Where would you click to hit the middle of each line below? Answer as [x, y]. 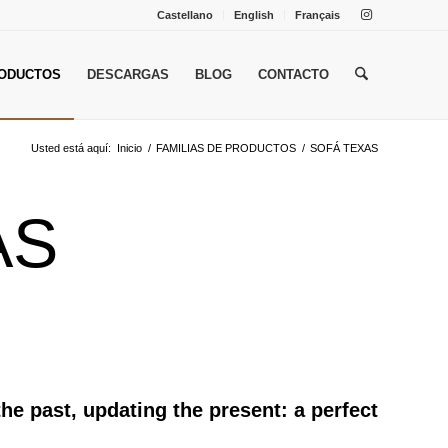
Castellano [185, 15]
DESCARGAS [127, 74]
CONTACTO [293, 74]
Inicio [129, 148]
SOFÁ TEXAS [344, 148]
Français [317, 15]
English [254, 15]
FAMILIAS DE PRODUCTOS [226, 148]
